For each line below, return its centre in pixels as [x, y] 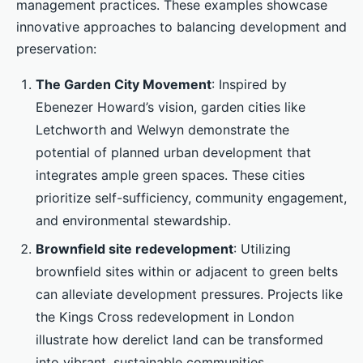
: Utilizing [262, 248]
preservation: [56, 49]
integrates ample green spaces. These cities [170, 175]
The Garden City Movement [124, 85]
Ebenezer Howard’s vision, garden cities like [171, 107]
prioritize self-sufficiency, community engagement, [191, 198]
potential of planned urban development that [173, 153]
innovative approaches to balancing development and [181, 27]
